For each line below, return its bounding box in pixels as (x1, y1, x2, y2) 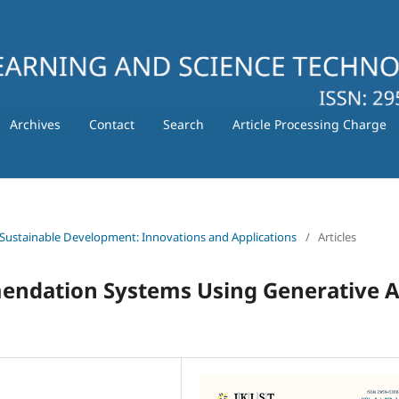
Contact (88, 115, 134, 133)
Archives (9, 115, 61, 133)
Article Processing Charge (232, 115, 387, 133)
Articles (318, 228, 356, 245)
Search (162, 115, 204, 133)
